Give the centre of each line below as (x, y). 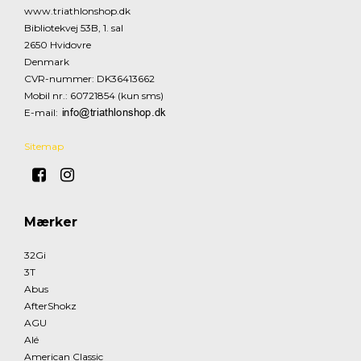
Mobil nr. (45, 95)
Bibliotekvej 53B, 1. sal (74, 27)
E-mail (40, 112)
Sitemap (44, 146)
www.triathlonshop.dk (77, 10)
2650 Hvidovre (58, 44)
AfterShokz (50, 305)
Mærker (51, 222)
